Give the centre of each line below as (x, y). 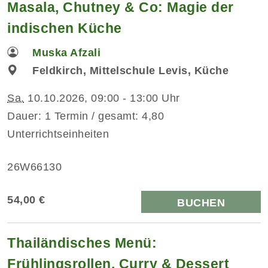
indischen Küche (65, 28)
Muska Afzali (67, 52)
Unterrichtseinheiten (58, 134)
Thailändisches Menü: (82, 243)
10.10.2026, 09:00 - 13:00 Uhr (102, 98)
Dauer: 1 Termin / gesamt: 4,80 (86, 116)
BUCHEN (201, 202)
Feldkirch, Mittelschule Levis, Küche (131, 70)
